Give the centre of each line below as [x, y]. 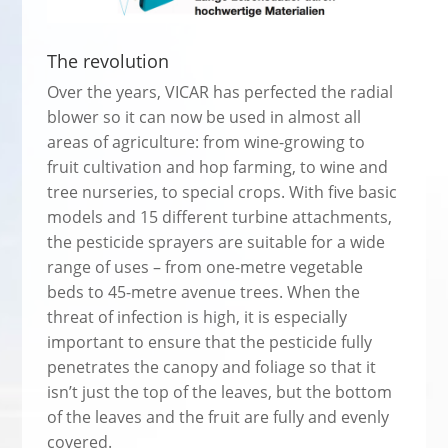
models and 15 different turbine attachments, [220, 216]
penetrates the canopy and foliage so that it [212, 366]
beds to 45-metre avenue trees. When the [204, 291]
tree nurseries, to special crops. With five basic [222, 191]
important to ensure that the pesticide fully [210, 341]
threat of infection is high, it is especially [197, 316]
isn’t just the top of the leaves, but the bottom [220, 391]
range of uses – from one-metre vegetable [205, 266]
